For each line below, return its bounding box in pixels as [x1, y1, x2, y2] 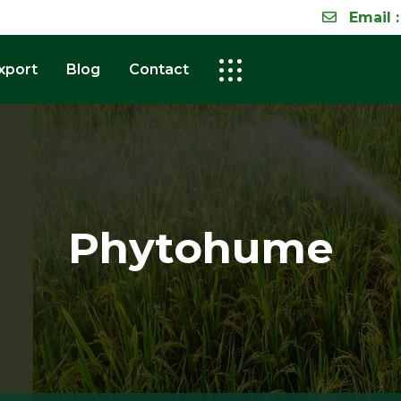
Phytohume [67, 222, 334, 274]
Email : [349, 9, 399, 26]
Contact [129, 61, 189, 78]
